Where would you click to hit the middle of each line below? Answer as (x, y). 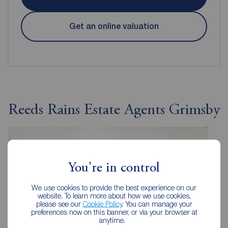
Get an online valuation (114, 26)
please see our (59, 204)
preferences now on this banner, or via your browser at (114, 212)
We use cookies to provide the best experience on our (114, 187)
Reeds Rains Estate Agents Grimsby (114, 110)
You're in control (114, 168)
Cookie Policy (102, 204)
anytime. (114, 220)
